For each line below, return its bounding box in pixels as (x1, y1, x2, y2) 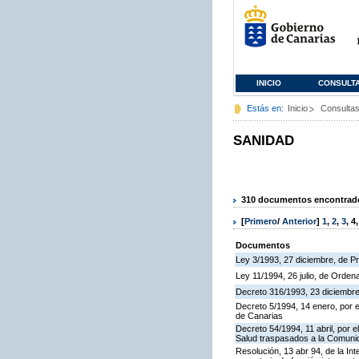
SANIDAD (233, 133, 294, 148)
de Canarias (236, 311, 283, 321)
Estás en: (247, 103, 284, 113)
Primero (244, 216, 277, 227)
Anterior (282, 216, 317, 227)
